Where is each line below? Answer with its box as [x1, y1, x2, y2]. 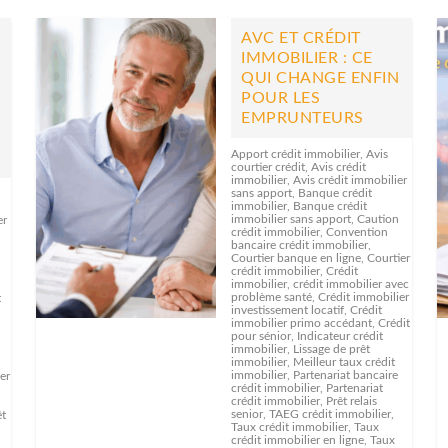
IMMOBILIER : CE [241, 50, 373, 66]
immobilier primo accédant [231, 317, 373, 329]
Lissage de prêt [293, 343, 371, 355]
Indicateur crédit [297, 330, 384, 342]
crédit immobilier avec [293, 278, 410, 290]
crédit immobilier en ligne [231, 434, 365, 446]
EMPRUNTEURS [241, 110, 364, 126]
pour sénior [231, 330, 292, 342]
